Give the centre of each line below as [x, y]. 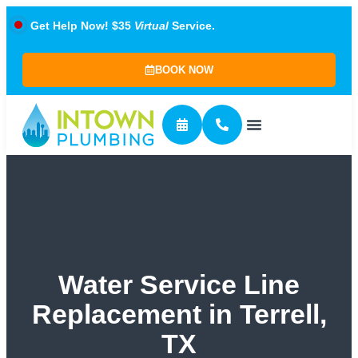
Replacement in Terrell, [179, 314]
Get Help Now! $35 [82, 26]
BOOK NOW [184, 70]
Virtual [151, 26]
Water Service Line [179, 285]
